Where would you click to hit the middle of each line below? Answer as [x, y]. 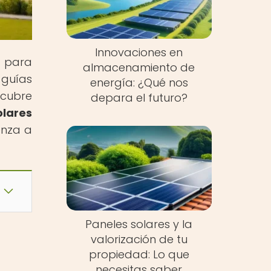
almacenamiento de [139, 68]
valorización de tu [139, 239]
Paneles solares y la [139, 224]
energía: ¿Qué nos [139, 83]
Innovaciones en [139, 53]
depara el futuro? [139, 98]
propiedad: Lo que [139, 254]
